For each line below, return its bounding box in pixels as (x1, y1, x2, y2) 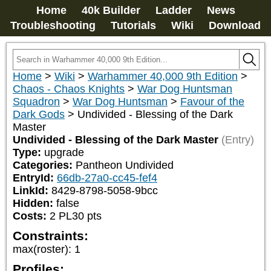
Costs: (13, 210, 47, 222)
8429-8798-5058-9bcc (51, 184, 158, 197)
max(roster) (13, 243, 68, 255)
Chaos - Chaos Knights (13, 83, 125, 95)
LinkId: (13, 184, 51, 197)
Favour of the (180, 96, 244, 108)
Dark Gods (13, 108, 65, 120)
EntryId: (13, 172, 57, 184)
